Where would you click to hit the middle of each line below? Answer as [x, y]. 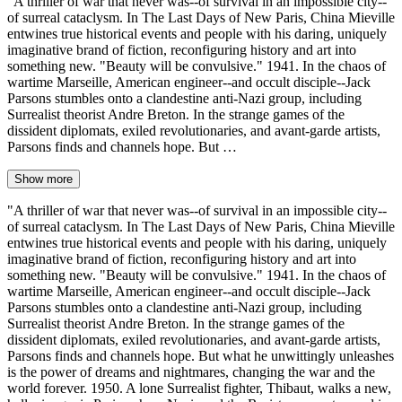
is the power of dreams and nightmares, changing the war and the [191, 371]
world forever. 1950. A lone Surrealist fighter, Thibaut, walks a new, [199, 388]
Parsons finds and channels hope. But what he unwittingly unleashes [201, 355]
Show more [44, 179]
